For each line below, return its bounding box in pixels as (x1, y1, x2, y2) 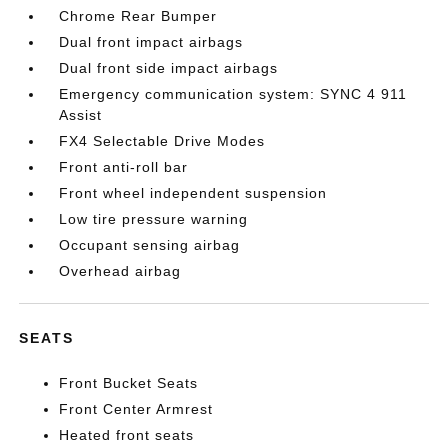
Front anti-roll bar (59, 158, 189, 175)
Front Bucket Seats (59, 374, 199, 391)
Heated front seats (59, 426, 195, 443)
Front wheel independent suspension (59, 184, 328, 201)
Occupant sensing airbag (59, 236, 241, 253)
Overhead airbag (59, 262, 182, 279)
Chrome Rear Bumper (59, 7, 218, 24)
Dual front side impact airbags (59, 59, 279, 76)
